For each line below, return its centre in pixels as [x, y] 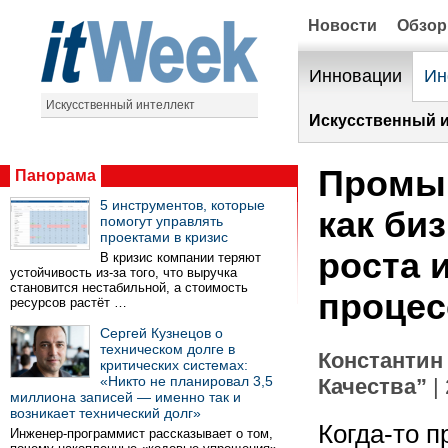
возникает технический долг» [105, 413]
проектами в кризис [164, 237]
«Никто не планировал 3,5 [186, 381]
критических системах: [174, 365]
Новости [342, 25]
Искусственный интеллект [120, 105]
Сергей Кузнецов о [161, 333]
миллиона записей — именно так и [125, 397]
